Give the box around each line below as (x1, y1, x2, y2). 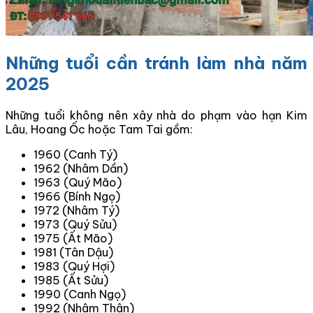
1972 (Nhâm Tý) (34, 203, 119, 217)
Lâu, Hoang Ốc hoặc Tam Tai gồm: (6, 122, 193, 136)
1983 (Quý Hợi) (34, 259, 115, 273)
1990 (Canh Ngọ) (34, 286, 126, 301)
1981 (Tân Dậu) (34, 245, 113, 259)
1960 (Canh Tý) (34, 147, 117, 161)
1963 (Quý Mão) (34, 175, 122, 189)
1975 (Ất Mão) (34, 231, 112, 245)
